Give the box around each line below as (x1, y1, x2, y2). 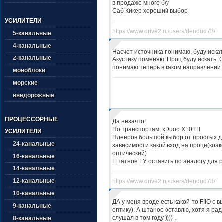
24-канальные (13, 140, 55, 147)
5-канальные (13, 30, 51, 37)
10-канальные (13, 190, 55, 197)
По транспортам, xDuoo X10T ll (112, 125, 200, 133)
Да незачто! (112, 117, 146, 125)
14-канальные (13, 165, 55, 172)
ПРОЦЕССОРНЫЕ (5, 116, 58, 123)
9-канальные (13, 202, 51, 209)
